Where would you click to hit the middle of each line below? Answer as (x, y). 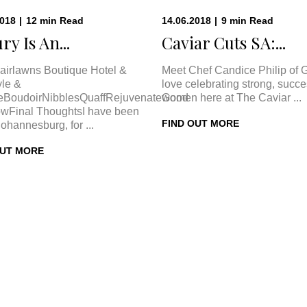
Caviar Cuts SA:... (224, 42)
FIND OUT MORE (200, 123)
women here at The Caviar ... (232, 98)
